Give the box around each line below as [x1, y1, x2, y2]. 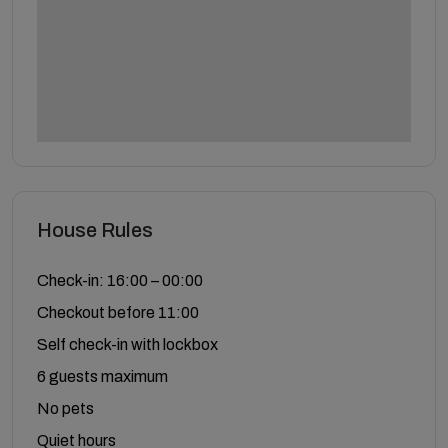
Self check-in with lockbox [37, 335, 218, 353]
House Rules [37, 218, 153, 241]
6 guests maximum [37, 367, 168, 385]
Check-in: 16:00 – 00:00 [37, 271, 203, 289]
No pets [37, 399, 94, 417]
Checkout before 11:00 [37, 303, 199, 321]
